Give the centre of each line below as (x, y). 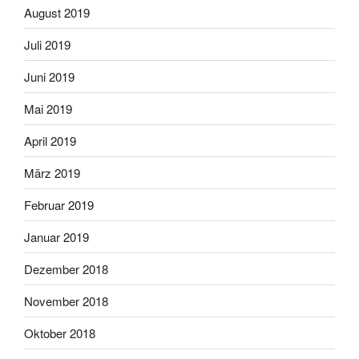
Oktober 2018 (60, 333)
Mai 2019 (48, 108)
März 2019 (52, 172)
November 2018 (66, 301)
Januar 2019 (56, 236)
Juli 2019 (47, 44)
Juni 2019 (49, 76)
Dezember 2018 (66, 268)
